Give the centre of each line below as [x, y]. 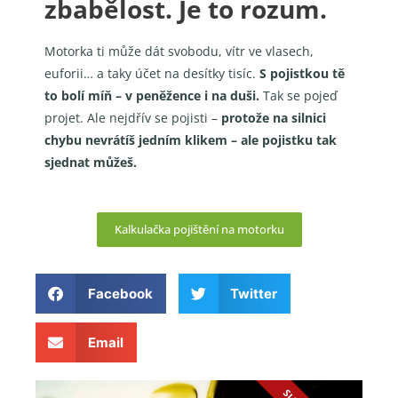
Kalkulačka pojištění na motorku [199, 230]
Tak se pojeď [298, 96]
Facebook [120, 294]
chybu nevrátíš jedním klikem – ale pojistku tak [191, 140]
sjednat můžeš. [91, 163]
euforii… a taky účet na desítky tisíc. [152, 74]
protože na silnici [274, 118]
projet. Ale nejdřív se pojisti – [133, 118]
